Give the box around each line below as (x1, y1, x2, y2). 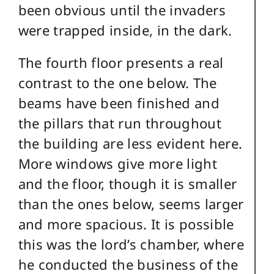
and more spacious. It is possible (18, 214, 234, 233)
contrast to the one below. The (18, 73, 217, 92)
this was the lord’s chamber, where (18, 234, 245, 253)
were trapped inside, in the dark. (18, 20, 232, 39)
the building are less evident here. (18, 133, 243, 152)
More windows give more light (18, 154, 218, 172)
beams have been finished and (18, 93, 220, 112)
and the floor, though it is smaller (18, 174, 237, 193)
